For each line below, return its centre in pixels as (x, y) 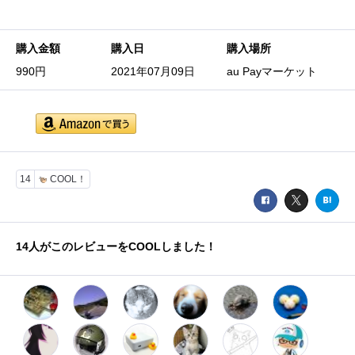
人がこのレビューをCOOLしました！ (122, 246)
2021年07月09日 (153, 71)
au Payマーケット (272, 71)
